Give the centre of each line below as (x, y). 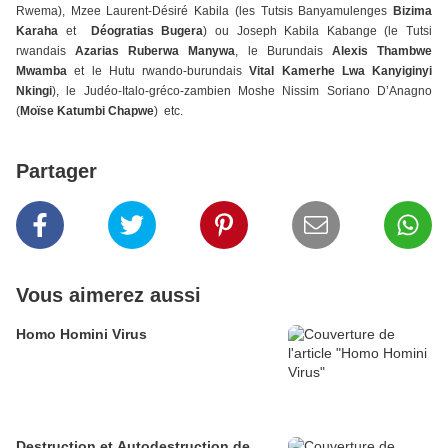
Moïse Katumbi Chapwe (87, 111)
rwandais (46, 51)
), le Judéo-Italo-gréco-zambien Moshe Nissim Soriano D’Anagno (242, 91)
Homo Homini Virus (81, 334)
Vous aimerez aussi (108, 295)
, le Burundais (283, 51)
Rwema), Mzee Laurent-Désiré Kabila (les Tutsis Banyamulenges (204, 11)
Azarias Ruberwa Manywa (155, 51)
